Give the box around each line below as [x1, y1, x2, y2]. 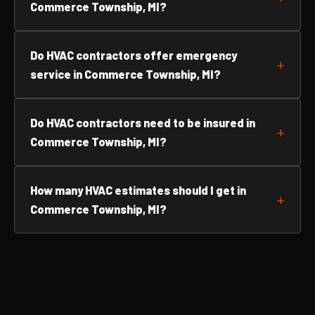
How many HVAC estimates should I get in [30, 184, 246, 197]
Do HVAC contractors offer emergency [30, 49, 237, 62]
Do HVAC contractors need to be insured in [30, 116, 255, 129]
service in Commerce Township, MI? [30, 67, 221, 81]
